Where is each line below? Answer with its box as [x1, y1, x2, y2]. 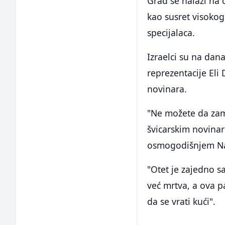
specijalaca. [147, 27, 195, 39]
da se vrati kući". [147, 195, 216, 208]
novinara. [147, 83, 187, 95]
